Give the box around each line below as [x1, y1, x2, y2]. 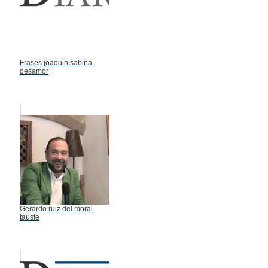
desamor [20, 66, 48, 75]
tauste [20, 212, 39, 221]
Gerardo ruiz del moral [20, 204, 93, 213]
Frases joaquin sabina [20, 58, 92, 67]
